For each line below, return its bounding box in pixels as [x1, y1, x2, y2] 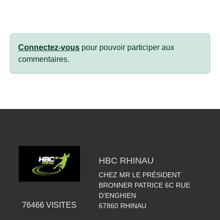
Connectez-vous [18, 43, 80, 52]
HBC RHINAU [98, 156, 154, 166]
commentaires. [18, 55, 69, 64]
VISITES [44, 201, 77, 210]
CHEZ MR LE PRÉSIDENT [98, 171, 181, 179]
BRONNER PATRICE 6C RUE [98, 181, 190, 190]
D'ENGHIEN [98, 192, 136, 200]
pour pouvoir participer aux [80, 43, 174, 52]
